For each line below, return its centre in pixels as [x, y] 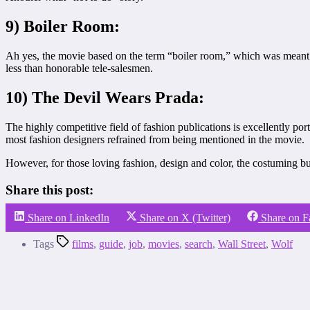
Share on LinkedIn [69, 218]
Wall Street [242, 244]
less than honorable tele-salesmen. [79, 69]
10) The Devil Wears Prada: [105, 98]
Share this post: [49, 190]
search [199, 244]
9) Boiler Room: [63, 27]
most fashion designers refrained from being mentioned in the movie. [155, 139]
